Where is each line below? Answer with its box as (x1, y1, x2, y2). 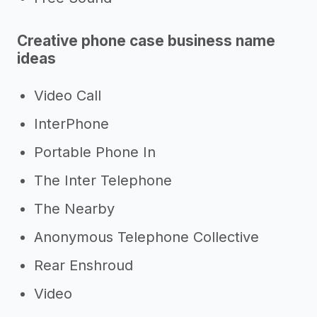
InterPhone (34, 115, 109, 132)
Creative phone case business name (17, 32, 275, 50)
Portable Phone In (34, 144, 156, 161)
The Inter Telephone (34, 172, 172, 189)
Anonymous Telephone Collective (34, 229, 259, 246)
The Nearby (34, 200, 115, 217)
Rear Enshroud (34, 257, 133, 274)
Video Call (34, 87, 101, 104)
